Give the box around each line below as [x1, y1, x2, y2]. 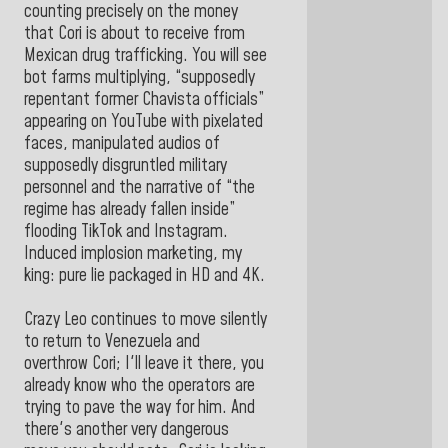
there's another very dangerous [24, 417, 229, 442]
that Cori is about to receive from [24, 21, 245, 46]
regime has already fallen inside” [24, 197, 235, 222]
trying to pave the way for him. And [24, 395, 255, 420]
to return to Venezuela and [24, 329, 200, 354]
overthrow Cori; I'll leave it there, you [24, 351, 264, 376]
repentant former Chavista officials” [24, 87, 264, 112]
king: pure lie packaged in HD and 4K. [24, 263, 265, 288]
